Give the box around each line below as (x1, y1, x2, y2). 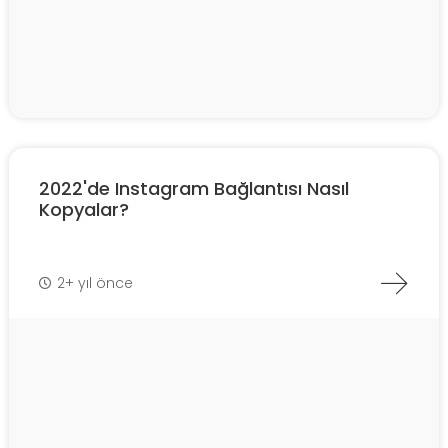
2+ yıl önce (57, 272, 133, 293)
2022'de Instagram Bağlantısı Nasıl (39, 176, 349, 202)
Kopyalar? (39, 197, 129, 223)
